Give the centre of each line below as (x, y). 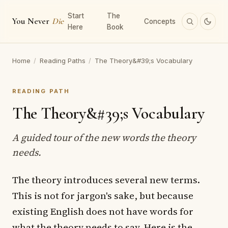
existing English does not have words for (103, 211)
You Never (32, 21)
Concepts (160, 21)
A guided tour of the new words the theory (104, 137)
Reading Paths (62, 60)
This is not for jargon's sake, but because (103, 195)
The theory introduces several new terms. (106, 179)
